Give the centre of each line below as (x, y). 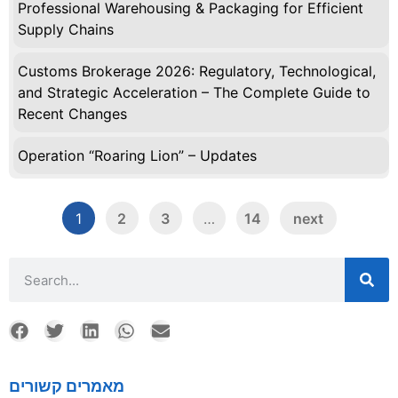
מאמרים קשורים (67, 386)
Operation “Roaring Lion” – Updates (137, 156)
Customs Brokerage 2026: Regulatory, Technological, (197, 72)
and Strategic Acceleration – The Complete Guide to (194, 93)
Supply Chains (66, 30)
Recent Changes (72, 114)
